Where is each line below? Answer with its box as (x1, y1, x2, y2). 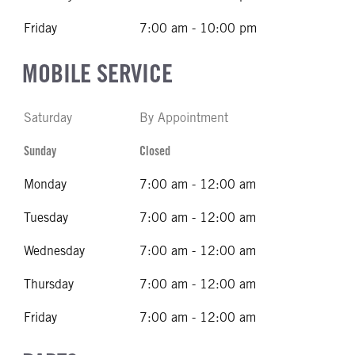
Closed (139, 143, 170, 158)
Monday (24, 177, 67, 192)
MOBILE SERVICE (22, 58, 173, 89)
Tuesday (24, 210, 68, 225)
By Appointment (139, 110, 228, 125)
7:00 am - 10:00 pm (139, 21, 257, 36)
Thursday (24, 277, 74, 292)
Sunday (24, 143, 56, 158)
